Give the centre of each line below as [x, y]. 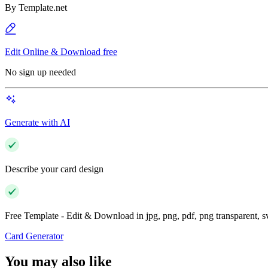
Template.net [43, 8]
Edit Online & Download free [61, 52]
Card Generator [34, 236]
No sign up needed [40, 72]
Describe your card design [54, 169]
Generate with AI [37, 123]
